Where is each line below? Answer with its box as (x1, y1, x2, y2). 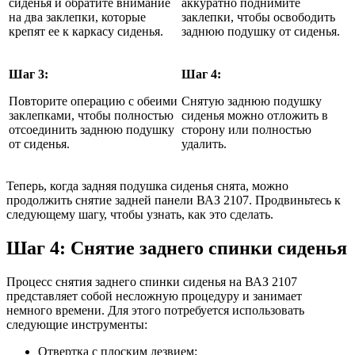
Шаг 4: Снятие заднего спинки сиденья (6, 237, 347, 258)
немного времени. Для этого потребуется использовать (6, 303, 304, 317)
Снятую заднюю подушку (181, 94, 322, 108)
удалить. (181, 136, 227, 151)
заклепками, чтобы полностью (9, 108, 174, 122)
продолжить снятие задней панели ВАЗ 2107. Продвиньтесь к (6, 193, 341, 207)
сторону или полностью (181, 122, 311, 136)
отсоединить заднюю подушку (9, 122, 174, 136)
